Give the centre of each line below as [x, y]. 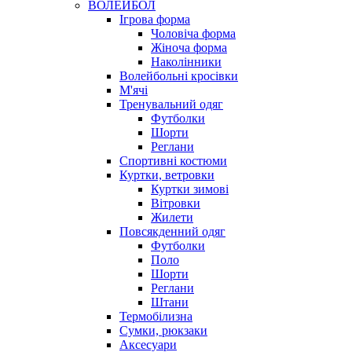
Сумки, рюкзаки [163, 330]
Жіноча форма [189, 47]
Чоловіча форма [193, 33]
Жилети [172, 217]
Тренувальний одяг [171, 104]
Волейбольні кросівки [179, 75]
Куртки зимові [190, 189]
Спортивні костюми [173, 160]
